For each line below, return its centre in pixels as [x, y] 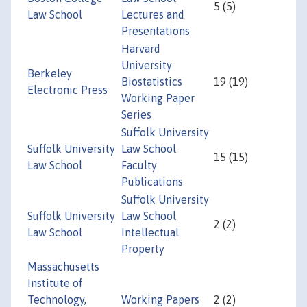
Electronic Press [67, 90]
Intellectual [150, 233]
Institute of [55, 283]
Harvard [141, 49]
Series [136, 115]
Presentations [156, 31]
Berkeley [50, 74]
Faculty [139, 165]
